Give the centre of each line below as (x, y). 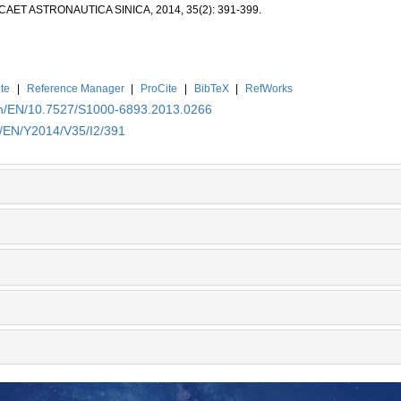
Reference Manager (75, 88)
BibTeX (211, 88)
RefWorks (269, 88)
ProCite (159, 88)
